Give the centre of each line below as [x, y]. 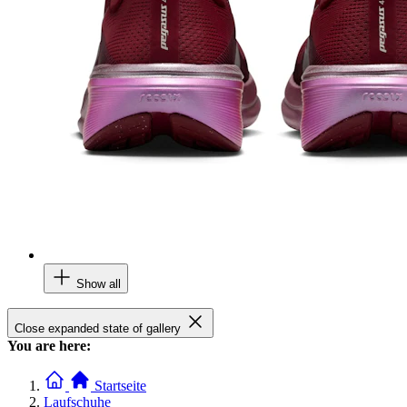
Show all [99, 284]
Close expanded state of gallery [98, 329]
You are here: [49, 346]
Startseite [120, 386]
